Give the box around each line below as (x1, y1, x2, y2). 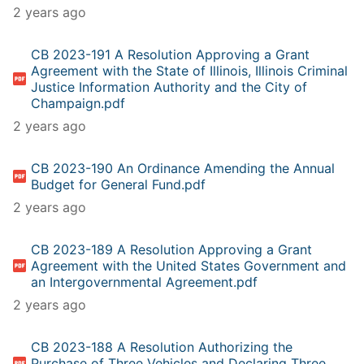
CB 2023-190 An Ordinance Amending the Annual (31, 159, 336, 176)
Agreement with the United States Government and (31, 257, 347, 274)
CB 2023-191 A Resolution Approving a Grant (31, 45, 310, 63)
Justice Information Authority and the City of (31, 78, 308, 95)
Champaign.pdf (31, 94, 126, 111)
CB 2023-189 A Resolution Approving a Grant (31, 240, 313, 258)
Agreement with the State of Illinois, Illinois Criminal (31, 62, 349, 79)
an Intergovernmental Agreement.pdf (31, 273, 258, 290)
